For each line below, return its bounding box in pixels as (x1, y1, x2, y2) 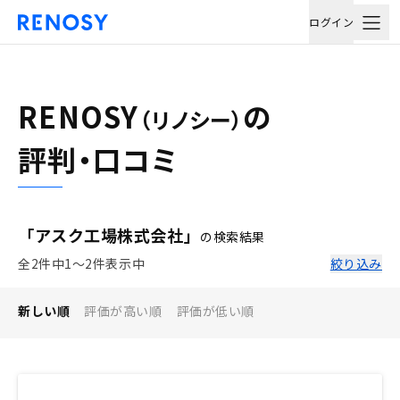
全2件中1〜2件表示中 (18, 254, 146, 272)
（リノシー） (138, 104, 244, 135)
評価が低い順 (176, 302, 254, 320)
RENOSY (18, 96, 139, 137)
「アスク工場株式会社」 (18, 223, 201, 246)
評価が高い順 (84, 302, 162, 320)
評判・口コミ (18, 138, 178, 179)
